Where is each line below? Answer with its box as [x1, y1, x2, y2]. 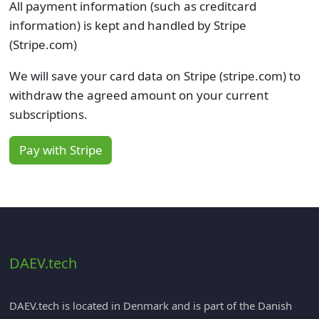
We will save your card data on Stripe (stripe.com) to [9, 67, 300, 84]
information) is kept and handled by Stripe [9, 16, 246, 33]
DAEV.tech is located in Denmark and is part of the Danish [9, 298, 292, 313]
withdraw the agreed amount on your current [9, 86, 268, 103]
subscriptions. [9, 105, 88, 122]
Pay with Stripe [19, 142, 103, 159]
